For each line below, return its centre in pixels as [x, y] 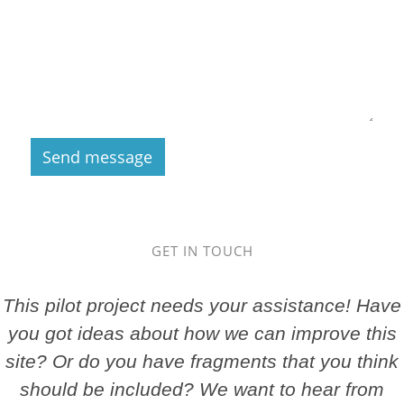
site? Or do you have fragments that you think [202, 361]
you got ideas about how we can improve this [202, 333]
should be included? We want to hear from [202, 389]
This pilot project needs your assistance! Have [202, 305]
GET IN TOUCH [202, 250]
